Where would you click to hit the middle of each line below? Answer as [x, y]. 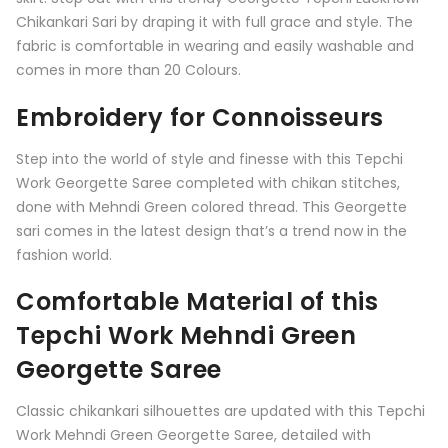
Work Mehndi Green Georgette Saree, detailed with [193, 434]
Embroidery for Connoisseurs [200, 117]
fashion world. [64, 254]
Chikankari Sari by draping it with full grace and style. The [214, 22]
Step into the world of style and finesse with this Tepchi [209, 158]
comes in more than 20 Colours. [128, 70]
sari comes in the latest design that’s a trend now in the [211, 230]
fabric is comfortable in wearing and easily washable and [215, 46]
